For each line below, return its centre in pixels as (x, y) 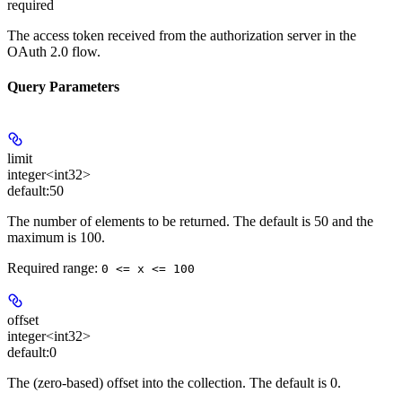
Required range (51, 267)
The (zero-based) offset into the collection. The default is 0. (174, 382)
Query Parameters (63, 87)
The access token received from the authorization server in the (182, 36)
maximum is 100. (56, 237)
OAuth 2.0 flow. (54, 52)
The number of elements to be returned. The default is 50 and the (190, 221)
